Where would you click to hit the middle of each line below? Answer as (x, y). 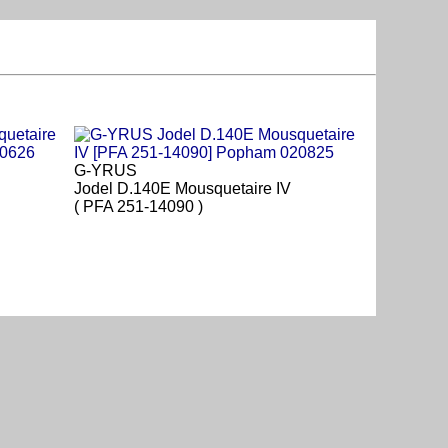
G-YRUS (105, 171)
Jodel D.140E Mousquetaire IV (182, 189)
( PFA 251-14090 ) (138, 207)
